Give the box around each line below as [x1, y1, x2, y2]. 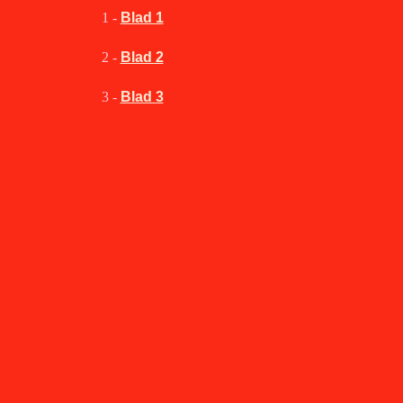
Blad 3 [120, 89, 164, 104]
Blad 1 [120, 10, 164, 25]
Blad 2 [120, 49, 164, 65]
